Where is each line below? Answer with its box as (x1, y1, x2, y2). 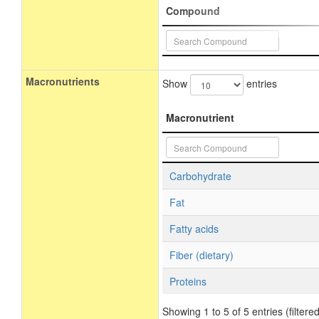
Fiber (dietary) (169, 248, 234, 262)
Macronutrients (26, 74, 100, 88)
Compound (166, 4, 220, 18)
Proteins (169, 274, 206, 288)
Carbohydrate (169, 169, 231, 183)
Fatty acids (169, 221, 219, 236)
